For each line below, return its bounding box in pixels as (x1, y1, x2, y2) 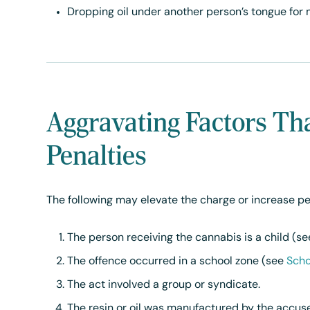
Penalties (46, 138, 147, 172)
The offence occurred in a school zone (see (67, 256, 287, 267)
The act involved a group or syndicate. (67, 280, 261, 291)
